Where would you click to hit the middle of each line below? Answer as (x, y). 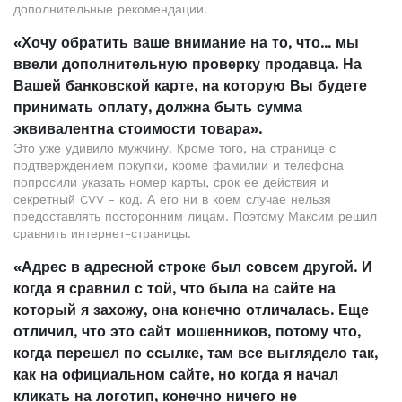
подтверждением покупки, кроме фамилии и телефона (179, 165)
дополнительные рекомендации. (110, 9)
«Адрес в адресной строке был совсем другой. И (193, 267)
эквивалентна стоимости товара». (138, 129)
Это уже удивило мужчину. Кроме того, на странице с (175, 148)
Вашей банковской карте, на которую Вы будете (190, 86)
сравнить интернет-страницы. (102, 233)
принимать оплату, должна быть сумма (158, 107)
